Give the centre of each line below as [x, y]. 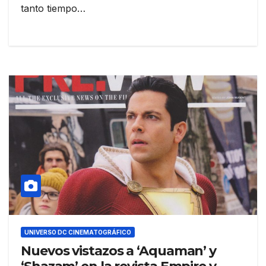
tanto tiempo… [53, 9]
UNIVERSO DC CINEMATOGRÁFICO [78, 232]
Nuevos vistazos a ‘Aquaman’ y [119, 251]
